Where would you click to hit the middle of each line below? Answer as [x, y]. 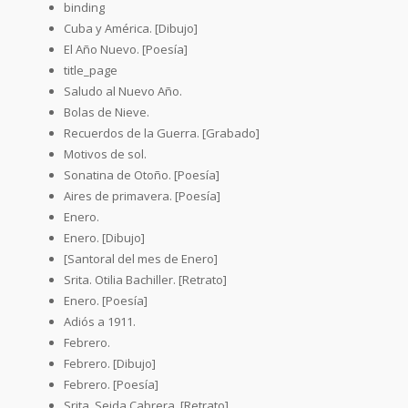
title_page [91, 70]
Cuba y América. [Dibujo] [131, 28]
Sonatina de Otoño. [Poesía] [142, 174]
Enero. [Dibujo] [104, 237]
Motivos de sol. [105, 153]
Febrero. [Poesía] [111, 384]
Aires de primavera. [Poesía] [142, 195]
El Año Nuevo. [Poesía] [126, 49]
